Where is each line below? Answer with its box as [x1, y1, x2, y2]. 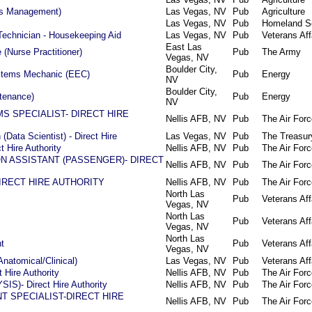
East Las [166, 42, 202, 52]
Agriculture [262, 6, 305, 17]
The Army [262, 47, 301, 57]
